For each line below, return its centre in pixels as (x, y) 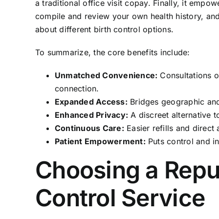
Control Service (120, 198)
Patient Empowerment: (100, 142)
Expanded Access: (91, 102)
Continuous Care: (89, 128)
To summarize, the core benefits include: (112, 53)
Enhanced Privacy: (91, 115)
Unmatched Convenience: (106, 76)
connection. (77, 89)
